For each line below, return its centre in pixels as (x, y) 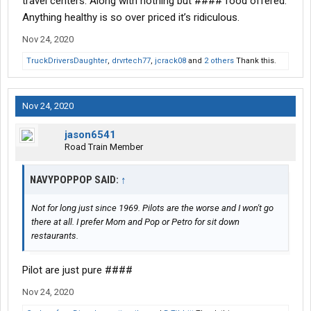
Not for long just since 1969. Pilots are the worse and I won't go (152, 208)
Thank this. (255, 61)
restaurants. (55, 236)
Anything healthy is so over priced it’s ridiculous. (131, 18)
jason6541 (90, 135)
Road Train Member (104, 147)
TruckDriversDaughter (67, 61)
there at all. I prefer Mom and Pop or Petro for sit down (135, 222)
